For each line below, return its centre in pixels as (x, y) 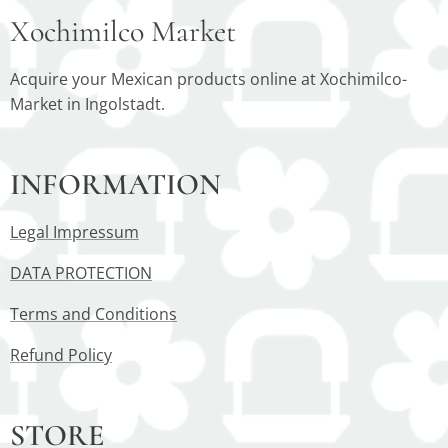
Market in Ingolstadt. (87, 104)
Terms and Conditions (93, 314)
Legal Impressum (74, 232)
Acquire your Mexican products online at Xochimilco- (208, 79)
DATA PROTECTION (81, 273)
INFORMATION (115, 184)
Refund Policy (61, 355)
